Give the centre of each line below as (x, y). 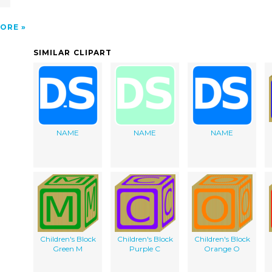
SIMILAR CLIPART (73, 52)
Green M (68, 248)
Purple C (145, 248)
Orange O (222, 248)
